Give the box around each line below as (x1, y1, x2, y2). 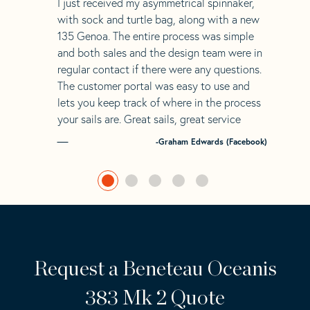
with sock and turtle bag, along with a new (57, 12, 259, 26)
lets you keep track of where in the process (57, 95, 261, 109)
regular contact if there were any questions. (57, 62, 262, 76)
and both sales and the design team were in (57, 45, 262, 60)
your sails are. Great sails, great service (57, 111, 241, 126)
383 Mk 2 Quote (85, 287, 225, 309)
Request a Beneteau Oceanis (33, 258, 277, 280)
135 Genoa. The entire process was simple (57, 28, 254, 43)
